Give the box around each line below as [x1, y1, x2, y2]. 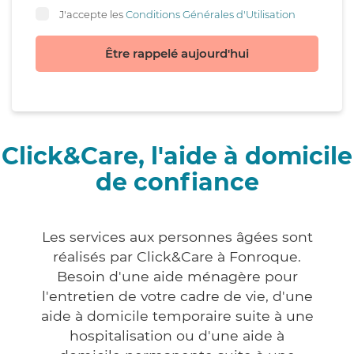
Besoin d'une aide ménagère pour [56, 268, 298, 285]
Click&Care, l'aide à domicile [2, 141, 352, 171]
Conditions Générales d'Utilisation [126, 7, 296, 21]
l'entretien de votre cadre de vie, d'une [41, 288, 313, 305]
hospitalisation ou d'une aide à [70, 327, 284, 345]
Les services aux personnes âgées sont [41, 228, 313, 246]
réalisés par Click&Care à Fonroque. [53, 248, 301, 265]
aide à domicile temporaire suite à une [40, 307, 314, 325]
